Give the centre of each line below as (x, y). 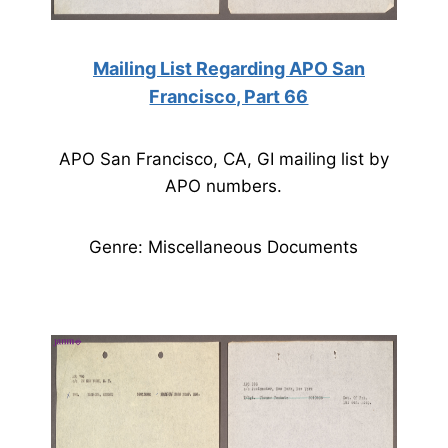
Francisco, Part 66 (229, 96)
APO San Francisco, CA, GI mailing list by (223, 159)
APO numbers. (224, 186)
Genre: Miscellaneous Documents (224, 247)
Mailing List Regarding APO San (228, 68)
